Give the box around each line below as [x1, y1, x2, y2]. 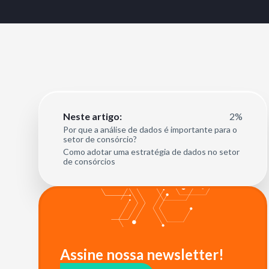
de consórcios [63, 156, 115, 166]
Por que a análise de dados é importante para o [63, 124, 237, 134]
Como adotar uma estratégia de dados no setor [63, 147, 240, 157]
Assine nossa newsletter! [60, 246, 224, 263]
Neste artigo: [63, 110, 122, 122]
